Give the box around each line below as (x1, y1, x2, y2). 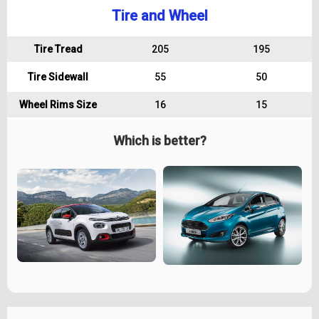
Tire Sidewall (28, 71, 88, 83)
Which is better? (113, 133, 206, 148)
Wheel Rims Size (19, 99, 97, 110)
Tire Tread (33, 43, 83, 55)
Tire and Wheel (111, 7, 208, 24)
